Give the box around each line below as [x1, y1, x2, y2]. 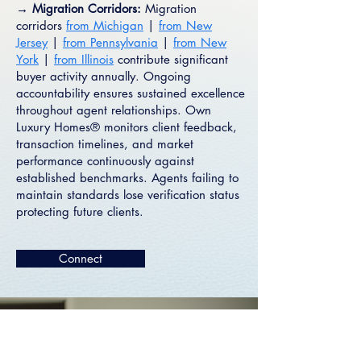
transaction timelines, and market [16, 136, 193, 151]
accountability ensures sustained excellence [16, 85, 245, 101]
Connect [59, 251, 102, 266]
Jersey [16, 35, 48, 50]
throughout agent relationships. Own [16, 102, 211, 118]
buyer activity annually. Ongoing [16, 68, 191, 84]
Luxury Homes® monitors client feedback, [16, 119, 237, 135]
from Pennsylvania [63, 35, 158, 50]
